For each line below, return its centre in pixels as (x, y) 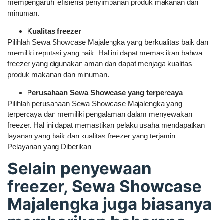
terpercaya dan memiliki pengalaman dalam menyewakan (100, 114)
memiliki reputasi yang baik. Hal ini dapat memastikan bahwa (105, 53)
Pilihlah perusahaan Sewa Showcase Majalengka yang (95, 103)
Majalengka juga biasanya (110, 204)
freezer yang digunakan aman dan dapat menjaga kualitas (100, 64)
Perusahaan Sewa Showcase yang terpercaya (105, 93)
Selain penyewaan (80, 168)
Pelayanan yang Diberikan (49, 147)
